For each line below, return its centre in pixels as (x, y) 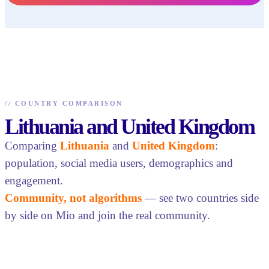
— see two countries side (200, 198)
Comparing (32, 145)
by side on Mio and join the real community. (107, 215)
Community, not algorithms (73, 198)
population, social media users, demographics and (119, 163)
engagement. (34, 180)
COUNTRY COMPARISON (69, 103)
